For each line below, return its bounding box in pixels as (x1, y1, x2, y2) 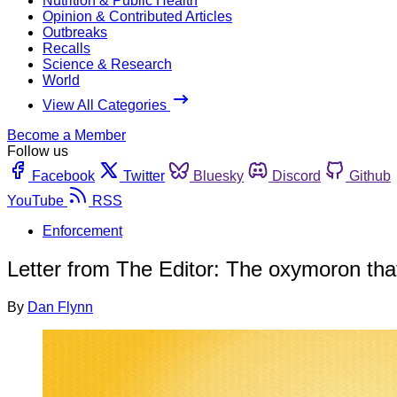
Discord (272, 167, 321, 183)
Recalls (43, 40, 90, 56)
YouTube (7, 192, 64, 208)
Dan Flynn (27, 299, 93, 315)
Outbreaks (43, 24, 107, 40)
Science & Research (43, 56, 172, 72)
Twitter (123, 167, 165, 183)
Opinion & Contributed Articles (43, 8, 232, 24)
